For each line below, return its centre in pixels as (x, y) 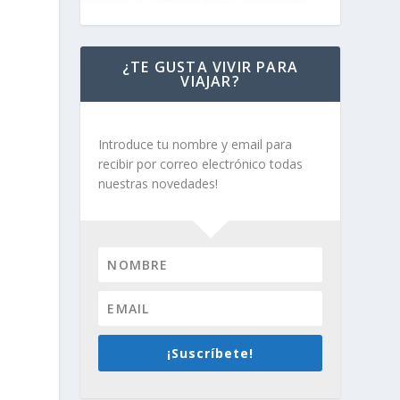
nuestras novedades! (158, 183)
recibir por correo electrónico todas (201, 163)
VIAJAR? (210, 81)
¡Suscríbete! (211, 353)
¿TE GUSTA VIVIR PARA (211, 67)
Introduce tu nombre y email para (196, 144)
